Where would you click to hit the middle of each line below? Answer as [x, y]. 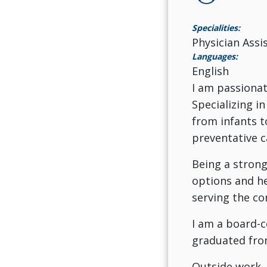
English [210, 71]
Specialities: [216, 27]
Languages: [215, 56]
